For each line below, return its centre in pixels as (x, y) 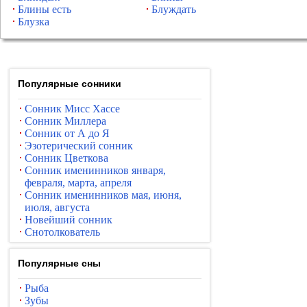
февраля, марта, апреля (78, 183)
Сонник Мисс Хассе (72, 109)
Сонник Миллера (65, 121)
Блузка (34, 22)
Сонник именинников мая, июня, (103, 195)
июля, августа (57, 207)
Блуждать (174, 9)
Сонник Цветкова (66, 158)
